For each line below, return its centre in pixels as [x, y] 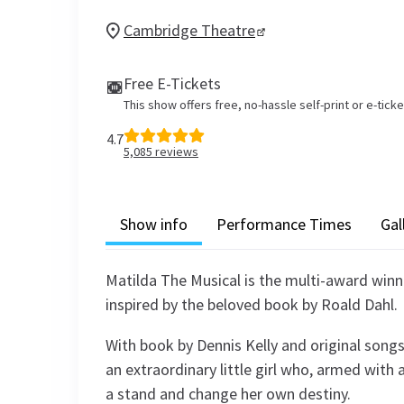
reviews [175, 151]
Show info [154, 224]
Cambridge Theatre [189, 30]
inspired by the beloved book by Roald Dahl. [252, 304]
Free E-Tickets [172, 83]
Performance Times [284, 224]
